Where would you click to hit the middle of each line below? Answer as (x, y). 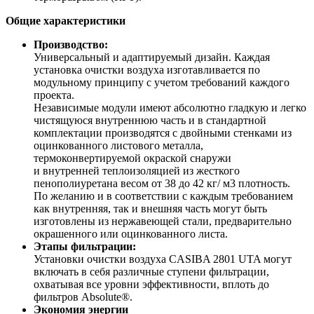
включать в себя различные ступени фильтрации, (151, 271)
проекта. (54, 95)
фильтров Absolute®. (83, 296)
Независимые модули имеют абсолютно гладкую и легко (170, 107)
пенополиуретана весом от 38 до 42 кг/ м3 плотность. (162, 183)
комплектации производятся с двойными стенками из (163, 132)
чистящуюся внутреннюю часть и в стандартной (150, 120)
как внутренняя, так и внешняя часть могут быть (150, 208)
